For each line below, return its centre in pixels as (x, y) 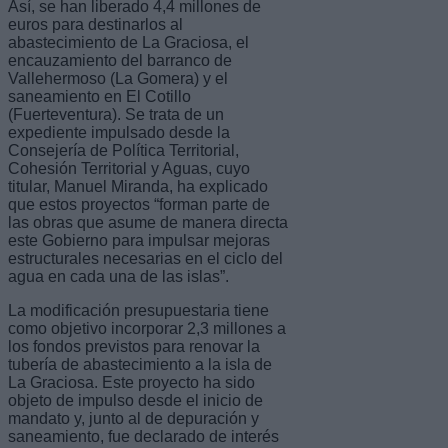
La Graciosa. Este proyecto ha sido (131, 382)
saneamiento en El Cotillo (99, 96)
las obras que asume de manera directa (148, 222)
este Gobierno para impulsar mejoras (139, 240)
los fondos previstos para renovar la (134, 346)
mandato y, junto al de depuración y (133, 418)
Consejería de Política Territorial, (123, 150)
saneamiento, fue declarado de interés (143, 436)
